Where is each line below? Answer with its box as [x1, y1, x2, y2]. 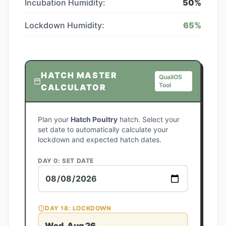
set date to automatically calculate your [38, 125, 168, 134]
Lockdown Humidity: [25, 20, 104, 30]
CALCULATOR [41, 82, 106, 92]
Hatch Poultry [71, 115, 118, 124]
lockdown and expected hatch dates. [38, 135, 161, 144]
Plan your [38, 115, 71, 124]
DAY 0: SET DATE [38, 157, 94, 164]
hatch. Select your [118, 115, 180, 124]
